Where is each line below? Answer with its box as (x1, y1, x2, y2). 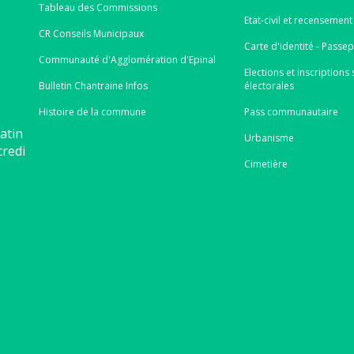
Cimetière (244, 156, 288, 171)
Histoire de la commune (38, 104, 146, 119)
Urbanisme (244, 130, 295, 145)
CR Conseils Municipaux (38, 26, 144, 40)
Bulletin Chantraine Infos (38, 78, 148, 92)
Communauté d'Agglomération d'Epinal (38, 52, 216, 66)
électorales (244, 78, 295, 92)
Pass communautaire (244, 104, 339, 119)
